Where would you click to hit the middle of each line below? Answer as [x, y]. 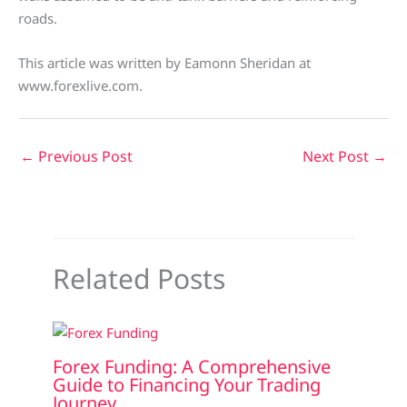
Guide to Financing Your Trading [186, 384]
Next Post [338, 157]
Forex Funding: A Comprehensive [191, 366]
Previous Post [84, 157]
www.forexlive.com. [80, 86]
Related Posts [139, 279]
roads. [38, 19]
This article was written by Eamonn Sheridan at [164, 63]
